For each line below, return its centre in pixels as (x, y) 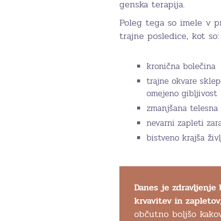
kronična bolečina (181, 66)
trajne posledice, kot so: (169, 36)
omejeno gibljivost (182, 93)
